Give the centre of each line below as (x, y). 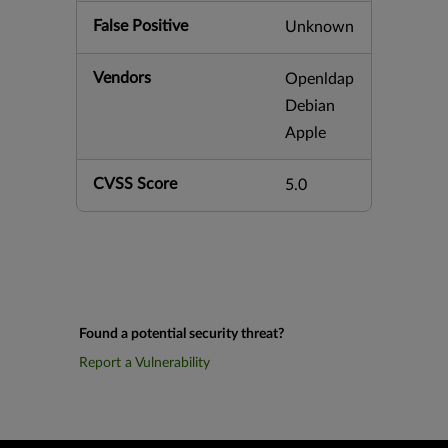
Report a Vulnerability (144, 363)
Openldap (319, 79)
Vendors (122, 78)
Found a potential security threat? (181, 334)
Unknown (319, 27)
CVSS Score (135, 184)
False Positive (140, 26)
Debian (310, 106)
